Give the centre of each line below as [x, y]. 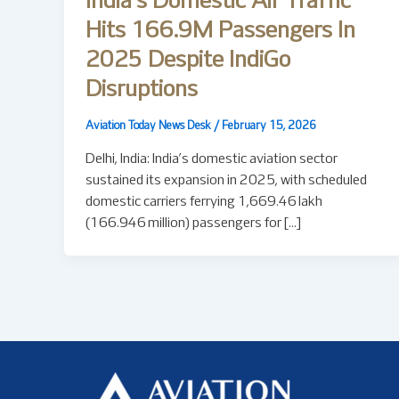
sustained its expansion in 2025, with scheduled [226, 180]
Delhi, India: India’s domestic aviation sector [212, 159]
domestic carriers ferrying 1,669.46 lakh [204, 202]
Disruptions [142, 90]
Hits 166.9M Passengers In [220, 31]
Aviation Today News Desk [150, 127]
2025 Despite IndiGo [188, 61]
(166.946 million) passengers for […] [193, 223]
